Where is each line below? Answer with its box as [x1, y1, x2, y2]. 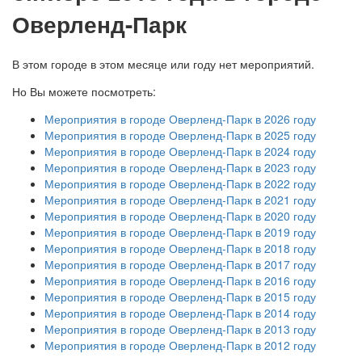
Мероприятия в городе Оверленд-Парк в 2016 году [44, 272, 316, 289]
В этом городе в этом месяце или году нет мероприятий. [12, 56, 314, 73]
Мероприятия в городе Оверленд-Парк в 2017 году [44, 256, 316, 273]
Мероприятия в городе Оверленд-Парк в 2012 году [44, 337, 316, 354]
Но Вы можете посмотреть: [12, 83, 156, 100]
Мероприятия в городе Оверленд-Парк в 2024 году [44, 143, 316, 160]
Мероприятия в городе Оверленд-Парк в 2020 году [44, 208, 316, 225]
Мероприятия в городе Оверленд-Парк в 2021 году [44, 192, 316, 208]
